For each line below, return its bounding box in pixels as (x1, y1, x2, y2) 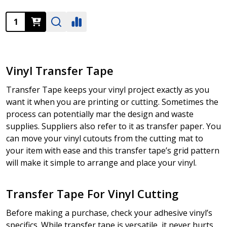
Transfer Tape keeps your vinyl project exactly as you (6, 84, 209, 96)
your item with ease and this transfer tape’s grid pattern (6, 145, 219, 157)
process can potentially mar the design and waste (6, 108, 194, 120)
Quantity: (7, 13, 41, 25)
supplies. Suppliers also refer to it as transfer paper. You (6, 121, 221, 132)
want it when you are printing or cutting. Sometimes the (6, 96, 218, 108)
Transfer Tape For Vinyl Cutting (6, 186, 178, 202)
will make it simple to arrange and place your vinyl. (6, 157, 197, 169)
